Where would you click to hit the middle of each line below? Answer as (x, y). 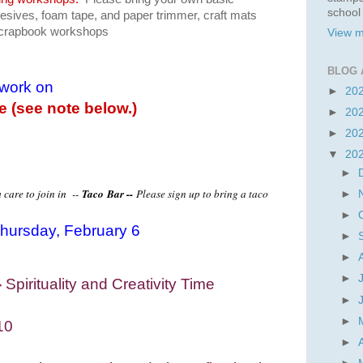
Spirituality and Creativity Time (110, 284)
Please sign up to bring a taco (202, 193)
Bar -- (122, 193)
